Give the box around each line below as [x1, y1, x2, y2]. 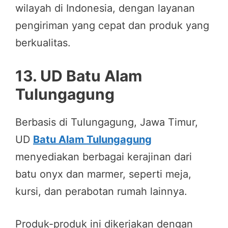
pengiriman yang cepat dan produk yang [15, 19, 209, 32]
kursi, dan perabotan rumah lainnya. [15, 185, 187, 197]
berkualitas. [15, 36, 71, 49]
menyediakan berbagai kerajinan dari [15, 150, 192, 163]
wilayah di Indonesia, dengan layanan [15, 2, 195, 14]
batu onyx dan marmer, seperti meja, [15, 167, 191, 180]
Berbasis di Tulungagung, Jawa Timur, [15, 116, 198, 128]
